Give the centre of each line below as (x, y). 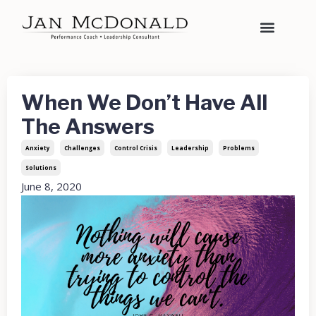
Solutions (41, 168)
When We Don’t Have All (144, 103)
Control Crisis (136, 148)
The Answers (88, 127)
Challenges (82, 148)
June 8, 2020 (51, 187)
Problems (239, 148)
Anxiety (38, 148)
